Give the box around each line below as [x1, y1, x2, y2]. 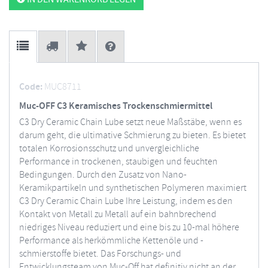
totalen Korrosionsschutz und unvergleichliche [19, 142, 199, 155]
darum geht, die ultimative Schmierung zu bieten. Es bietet [19, 129, 246, 142]
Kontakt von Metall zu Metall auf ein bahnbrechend [19, 208, 217, 221]
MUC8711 [44, 81, 81, 93]
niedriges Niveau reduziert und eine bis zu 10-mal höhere [19, 221, 239, 234]
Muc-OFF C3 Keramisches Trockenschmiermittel [19, 100, 212, 112]
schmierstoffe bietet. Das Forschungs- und [19, 248, 181, 260]
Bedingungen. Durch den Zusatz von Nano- [19, 169, 187, 181]
